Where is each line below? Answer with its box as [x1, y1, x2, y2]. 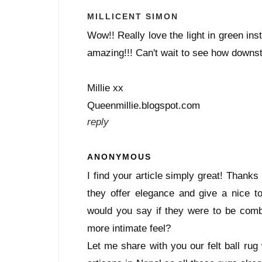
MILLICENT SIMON [87, 12, 178, 22]
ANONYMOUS [87, 152, 151, 162]
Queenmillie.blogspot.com [87, 99, 200, 112]
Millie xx [87, 82, 123, 94]
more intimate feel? [87, 222, 171, 235]
